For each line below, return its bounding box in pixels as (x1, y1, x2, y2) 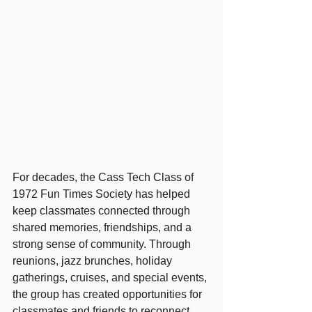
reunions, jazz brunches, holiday (13, 254, 175, 267)
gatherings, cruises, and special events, (13, 271, 210, 283)
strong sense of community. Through (13, 237, 194, 250)
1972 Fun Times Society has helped (13, 187, 193, 200)
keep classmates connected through (13, 204, 193, 217)
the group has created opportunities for (13, 288, 205, 300)
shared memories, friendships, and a (13, 221, 194, 233)
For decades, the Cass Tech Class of (13, 171, 196, 183)
